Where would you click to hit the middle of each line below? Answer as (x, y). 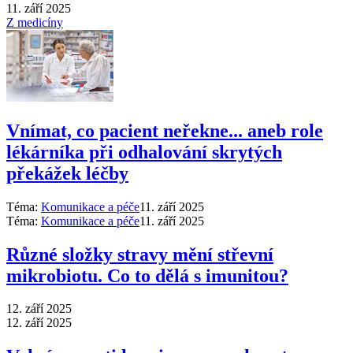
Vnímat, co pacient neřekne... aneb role (165, 130)
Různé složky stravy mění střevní (140, 254)
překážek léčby (67, 173)
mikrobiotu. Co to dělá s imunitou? (147, 275)
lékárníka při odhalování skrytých (144, 152)
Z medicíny (35, 22)
